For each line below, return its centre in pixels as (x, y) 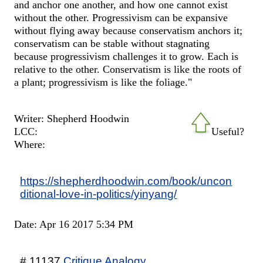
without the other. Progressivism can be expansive (121, 18)
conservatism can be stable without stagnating (112, 44)
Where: (30, 144)
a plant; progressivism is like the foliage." (103, 82)
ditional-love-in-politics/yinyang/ (99, 193)
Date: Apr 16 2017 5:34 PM (74, 224)
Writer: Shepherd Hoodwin (72, 118)
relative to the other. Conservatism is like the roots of (128, 70)
